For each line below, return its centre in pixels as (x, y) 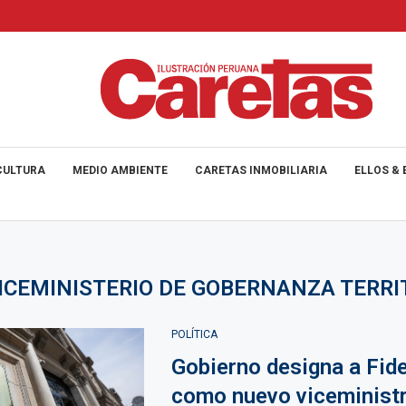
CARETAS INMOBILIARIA (261, 170)
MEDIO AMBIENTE (120, 170)
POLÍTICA (194, 334)
